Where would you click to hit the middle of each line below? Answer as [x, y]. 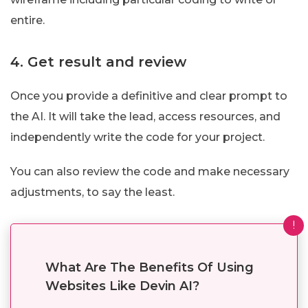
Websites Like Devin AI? [122, 286]
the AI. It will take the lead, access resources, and [145, 116]
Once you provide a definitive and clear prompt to [149, 96]
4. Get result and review [98, 62]
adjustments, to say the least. [92, 192]
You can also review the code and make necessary [150, 171]
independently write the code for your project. [137, 137]
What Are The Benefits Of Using [150, 267]
